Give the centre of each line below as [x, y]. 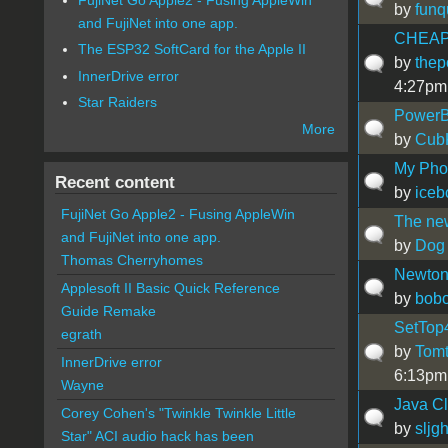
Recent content [114, 182]
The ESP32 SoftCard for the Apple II [192, 49]
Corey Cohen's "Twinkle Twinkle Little [178, 413]
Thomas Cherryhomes [131, 260]
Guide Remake [108, 311]
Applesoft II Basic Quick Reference [170, 288]
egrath [81, 334]
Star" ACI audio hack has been [157, 436]
